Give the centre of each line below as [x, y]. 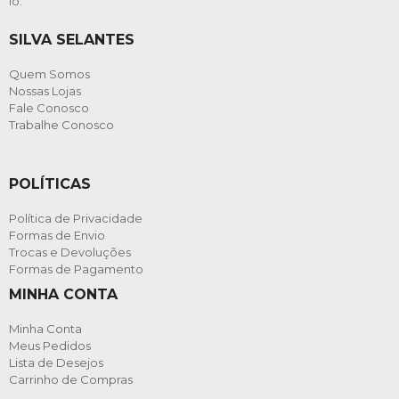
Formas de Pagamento [76, 269]
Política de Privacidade [76, 218]
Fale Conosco [49, 107]
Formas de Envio [57, 235]
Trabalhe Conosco [61, 124]
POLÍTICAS [50, 183]
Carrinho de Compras [71, 379]
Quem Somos [49, 73]
